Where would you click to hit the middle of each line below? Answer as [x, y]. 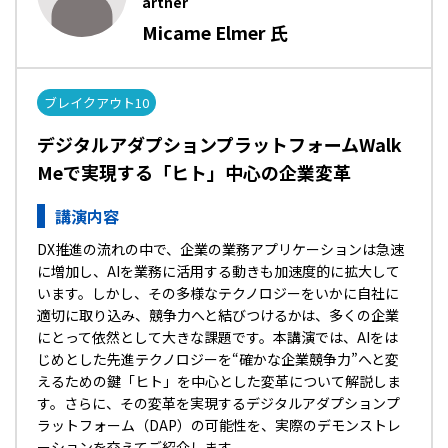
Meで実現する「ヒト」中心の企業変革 [194, 172]
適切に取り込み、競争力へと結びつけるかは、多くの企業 [218, 315]
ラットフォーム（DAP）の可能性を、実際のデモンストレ [219, 425]
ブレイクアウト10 [96, 102]
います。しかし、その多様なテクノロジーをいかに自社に [218, 293]
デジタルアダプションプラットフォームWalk [219, 144]
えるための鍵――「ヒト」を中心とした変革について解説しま [219, 381]
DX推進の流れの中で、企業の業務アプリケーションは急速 [220, 249]
